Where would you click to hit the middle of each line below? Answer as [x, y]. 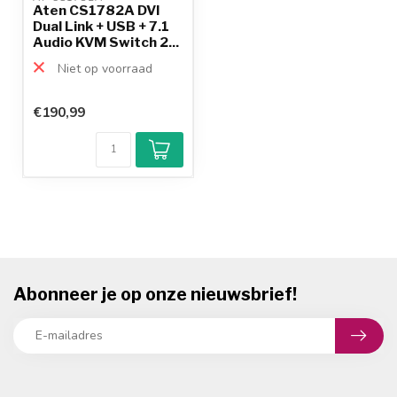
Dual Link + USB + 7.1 [101, 26]
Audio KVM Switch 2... [106, 42]
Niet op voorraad [103, 68]
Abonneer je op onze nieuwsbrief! [155, 294]
